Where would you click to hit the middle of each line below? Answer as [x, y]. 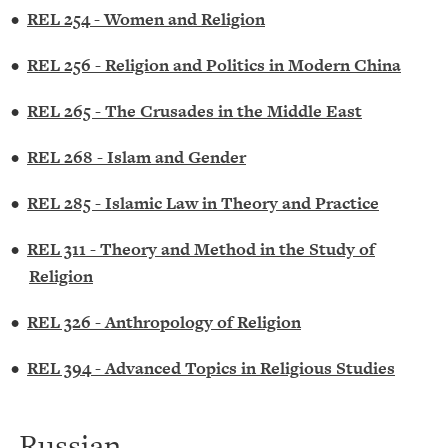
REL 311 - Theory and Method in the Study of [201, 249]
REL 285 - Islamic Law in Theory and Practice [203, 203]
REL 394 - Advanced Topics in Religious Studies [211, 368]
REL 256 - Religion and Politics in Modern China [214, 65]
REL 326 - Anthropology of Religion [164, 322]
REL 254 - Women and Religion [146, 19]
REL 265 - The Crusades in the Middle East [194, 111]
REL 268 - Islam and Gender [136, 157]
